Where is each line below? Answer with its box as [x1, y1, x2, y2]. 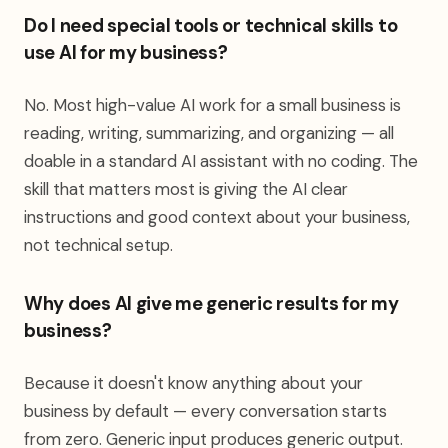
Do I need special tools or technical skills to [24, 14, 398, 38]
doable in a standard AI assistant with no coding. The [24, 150, 418, 172]
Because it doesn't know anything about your [24, 372, 363, 394]
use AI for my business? [24, 41, 228, 65]
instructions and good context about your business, [24, 206, 410, 228]
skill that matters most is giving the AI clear [24, 178, 348, 200]
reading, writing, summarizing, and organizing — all [24, 122, 394, 144]
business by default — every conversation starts [24, 400, 387, 422]
